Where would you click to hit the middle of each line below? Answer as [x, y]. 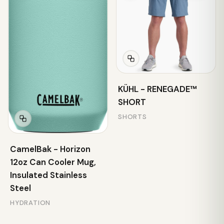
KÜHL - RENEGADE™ [157, 89]
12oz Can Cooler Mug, [53, 162]
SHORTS [132, 117]
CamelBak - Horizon [50, 149]
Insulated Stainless [48, 175]
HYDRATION [30, 202]
